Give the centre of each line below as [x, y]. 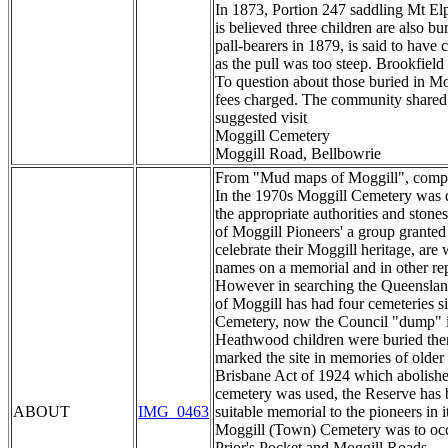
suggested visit [261, 118]
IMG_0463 [173, 412]
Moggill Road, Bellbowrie [298, 154]
